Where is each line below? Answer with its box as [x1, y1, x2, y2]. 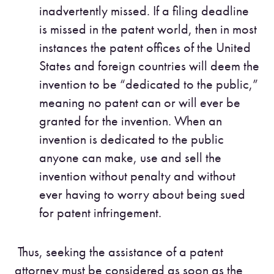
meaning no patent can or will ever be [39, 94, 240, 111]
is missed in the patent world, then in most [39, 20, 257, 37]
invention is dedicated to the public [39, 130, 224, 147]
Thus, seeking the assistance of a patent [15, 243, 223, 260]
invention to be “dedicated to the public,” [39, 75, 258, 92]
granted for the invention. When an [39, 112, 222, 129]
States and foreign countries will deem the [39, 57, 259, 74]
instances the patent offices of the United [39, 39, 251, 56]
